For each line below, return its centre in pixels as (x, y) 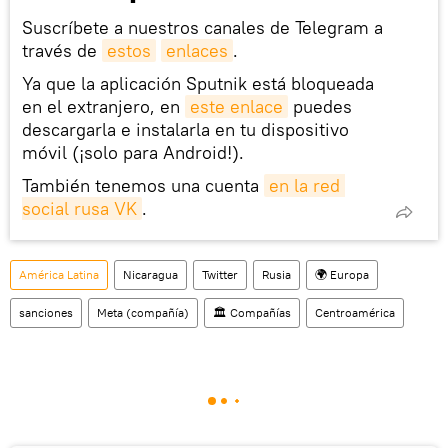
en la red (304, 186)
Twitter (220, 275)
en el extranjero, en (103, 107)
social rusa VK (79, 209)
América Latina (59, 275)
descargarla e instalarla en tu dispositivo (185, 130)
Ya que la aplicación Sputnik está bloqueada (198, 84)
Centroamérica (355, 313)
